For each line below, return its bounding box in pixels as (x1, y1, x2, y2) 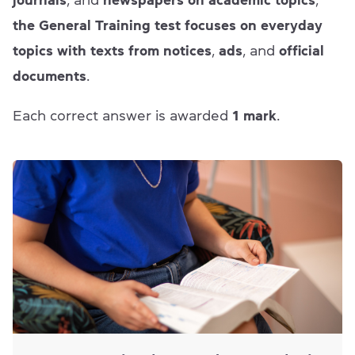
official (279, 44, 324, 59)
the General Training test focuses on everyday (13, 18, 323, 33)
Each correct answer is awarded (13, 109, 232, 124)
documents (13, 69, 86, 84)
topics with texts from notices (13, 44, 212, 59)
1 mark (232, 109, 277, 124)
